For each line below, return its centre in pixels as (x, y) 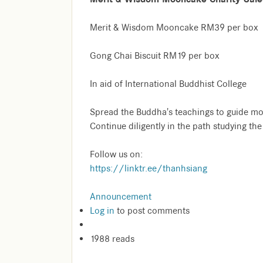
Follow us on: (116, 155)
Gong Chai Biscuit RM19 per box (155, 56)
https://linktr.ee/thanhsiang (149, 169)
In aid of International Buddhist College (168, 84)
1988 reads (112, 239)
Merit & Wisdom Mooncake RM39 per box (174, 28)
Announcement (121, 197)
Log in (102, 211)
